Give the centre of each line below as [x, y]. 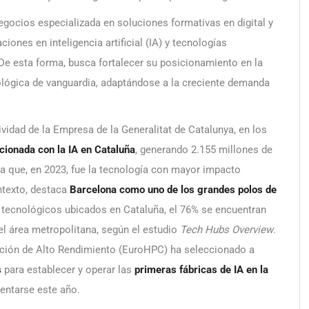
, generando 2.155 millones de [204, 150]
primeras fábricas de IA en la [201, 270]
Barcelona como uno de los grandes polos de [173, 190]
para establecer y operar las [68, 270]
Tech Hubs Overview [227, 230]
